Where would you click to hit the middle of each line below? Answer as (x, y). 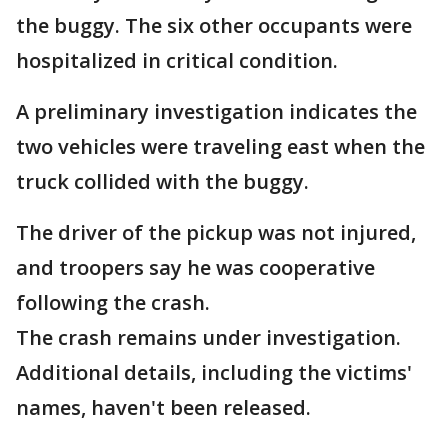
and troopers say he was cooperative (195, 267)
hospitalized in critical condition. (177, 60)
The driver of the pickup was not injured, (216, 232)
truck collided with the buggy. (162, 181)
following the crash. (113, 302)
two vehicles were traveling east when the (220, 146)
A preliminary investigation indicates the (216, 111)
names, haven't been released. (163, 407)
